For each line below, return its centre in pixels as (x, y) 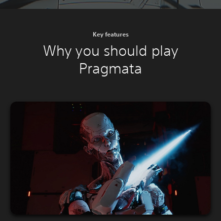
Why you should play (110, 51)
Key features (110, 34)
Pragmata (110, 69)
